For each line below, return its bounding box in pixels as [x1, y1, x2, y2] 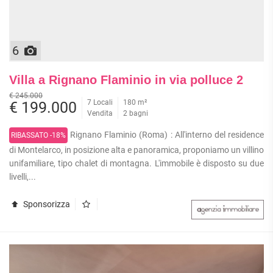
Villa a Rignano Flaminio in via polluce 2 [9, 73, 243, 87]
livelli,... [9, 171, 36, 182]
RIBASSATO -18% [11, 130, 66, 140]
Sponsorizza [21, 199, 70, 209]
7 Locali [87, 97, 113, 107]
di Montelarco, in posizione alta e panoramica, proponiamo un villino [9, 144, 264, 155]
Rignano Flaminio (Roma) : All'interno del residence [68, 129, 264, 140]
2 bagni [123, 108, 148, 118]
